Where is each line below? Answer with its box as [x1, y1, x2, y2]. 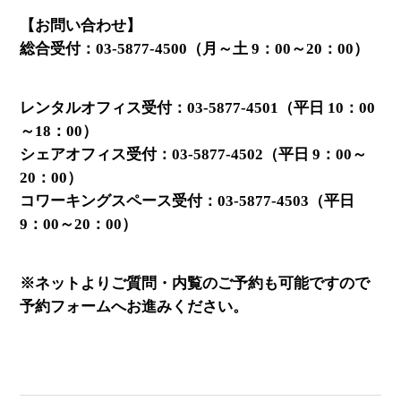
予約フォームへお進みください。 [20, 297, 249, 315]
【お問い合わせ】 [20, 16, 142, 34]
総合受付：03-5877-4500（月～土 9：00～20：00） [20, 39, 370, 57]
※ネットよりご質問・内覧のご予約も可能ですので [20, 274, 371, 292]
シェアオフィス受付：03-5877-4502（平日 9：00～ [20, 145, 368, 163]
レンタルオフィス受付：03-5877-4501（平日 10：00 [20, 98, 376, 116]
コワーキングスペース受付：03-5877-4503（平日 [20, 192, 355, 209]
